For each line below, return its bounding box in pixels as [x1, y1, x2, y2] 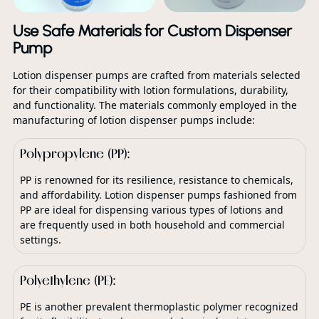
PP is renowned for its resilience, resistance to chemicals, [19, 173, 293, 187]
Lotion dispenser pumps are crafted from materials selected [12, 68, 300, 83]
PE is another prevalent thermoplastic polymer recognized [19, 299, 298, 313]
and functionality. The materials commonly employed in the [12, 98, 297, 113]
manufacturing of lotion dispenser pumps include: [12, 113, 255, 127]
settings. [19, 233, 61, 247]
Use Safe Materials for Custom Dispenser [12, 21, 292, 41]
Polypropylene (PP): [19, 145, 130, 162]
